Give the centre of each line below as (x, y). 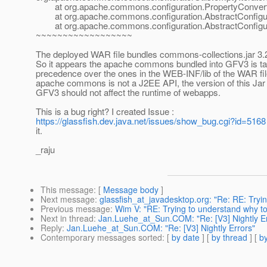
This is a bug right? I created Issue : (105, 111)
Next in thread (67, 218)
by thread (229, 237)
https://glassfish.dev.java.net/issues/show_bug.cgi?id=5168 (151, 121)
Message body (131, 190)
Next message (68, 199)
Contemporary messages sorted (101, 237)
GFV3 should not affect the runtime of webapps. (128, 92)
